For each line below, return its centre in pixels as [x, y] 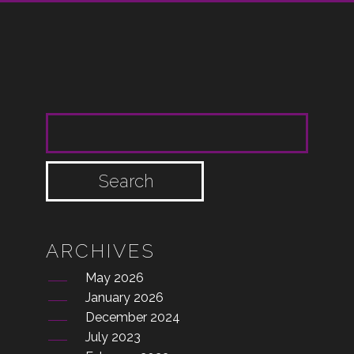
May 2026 [115, 278]
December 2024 [133, 317]
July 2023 [113, 337]
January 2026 [125, 298]
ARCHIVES [101, 251]
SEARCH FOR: [119, 142]
